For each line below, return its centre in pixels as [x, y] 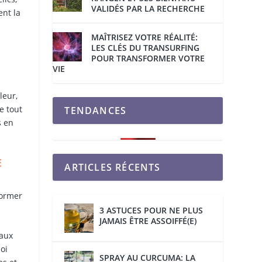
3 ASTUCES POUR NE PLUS [151, 211]
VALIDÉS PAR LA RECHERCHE [148, 9]
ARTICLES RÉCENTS [113, 168]
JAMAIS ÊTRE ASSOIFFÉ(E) [148, 221]
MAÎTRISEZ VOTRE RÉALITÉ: [145, 37]
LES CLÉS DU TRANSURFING [146, 48]
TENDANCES [96, 111]
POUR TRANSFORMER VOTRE [148, 58]
